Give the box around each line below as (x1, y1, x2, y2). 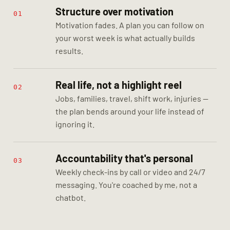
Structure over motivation (55, 5, 174, 17)
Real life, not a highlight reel (55, 78, 182, 91)
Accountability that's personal (55, 151, 193, 164)
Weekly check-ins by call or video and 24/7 (55, 166, 205, 177)
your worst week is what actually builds (55, 32, 195, 43)
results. (55, 45, 83, 55)
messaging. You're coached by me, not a (55, 179, 197, 189)
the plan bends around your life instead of (55, 106, 204, 116)
